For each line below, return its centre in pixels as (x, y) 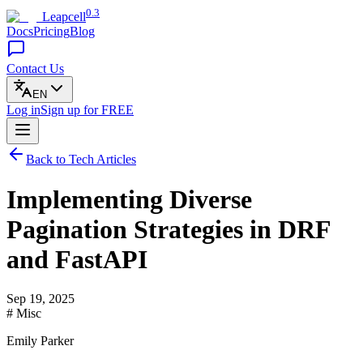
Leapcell (64, 17)
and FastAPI (77, 259)
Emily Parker (40, 341)
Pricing (51, 32)
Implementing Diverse (129, 199)
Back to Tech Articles (81, 160)
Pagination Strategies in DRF (169, 229)
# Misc (24, 314)
